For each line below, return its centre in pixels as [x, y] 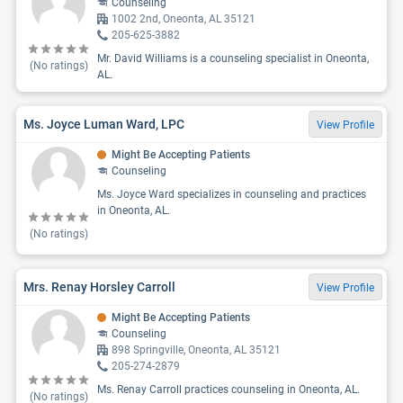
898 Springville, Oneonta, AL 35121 [196, 350]
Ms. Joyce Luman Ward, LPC [104, 124]
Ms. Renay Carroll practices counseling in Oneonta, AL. [228, 390]
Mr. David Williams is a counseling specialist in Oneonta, [233, 58]
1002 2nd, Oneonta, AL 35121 [184, 19]
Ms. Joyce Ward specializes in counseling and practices [232, 194]
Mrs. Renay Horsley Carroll [99, 287]
